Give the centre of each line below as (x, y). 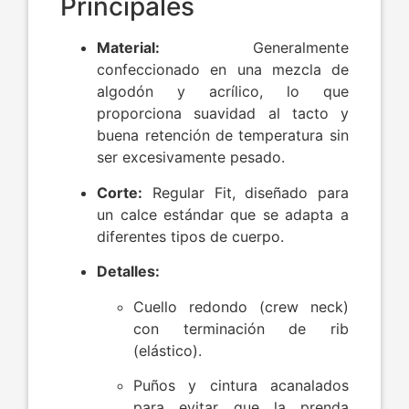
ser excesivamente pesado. (191, 157)
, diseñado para (290, 192)
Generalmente (254, 48)
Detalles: (129, 272)
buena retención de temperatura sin (223, 136)
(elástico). (168, 350)
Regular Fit (192, 192)
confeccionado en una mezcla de (223, 70)
